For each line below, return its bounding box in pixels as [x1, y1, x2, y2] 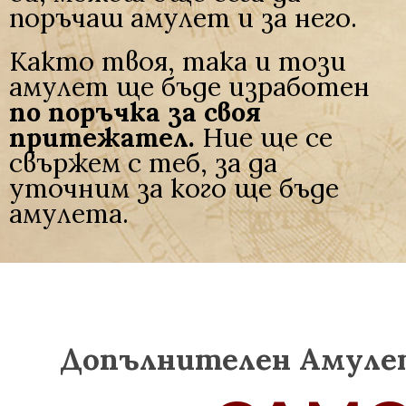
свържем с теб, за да [9, 146, 277, 179]
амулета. [9, 197, 129, 230]
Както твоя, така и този [9, 44, 346, 78]
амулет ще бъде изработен [9, 70, 370, 103]
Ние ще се [195, 121, 333, 154]
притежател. [9, 121, 195, 154]
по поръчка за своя [9, 95, 261, 129]
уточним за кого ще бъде [9, 171, 339, 205]
